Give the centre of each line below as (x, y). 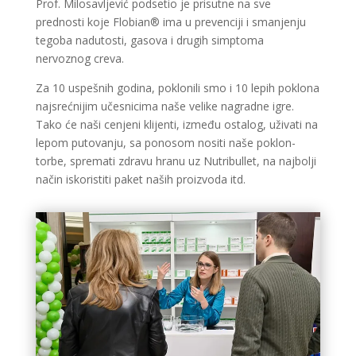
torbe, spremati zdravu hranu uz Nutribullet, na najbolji (176, 161)
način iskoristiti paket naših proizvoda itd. (140, 179)
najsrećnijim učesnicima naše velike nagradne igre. (164, 106)
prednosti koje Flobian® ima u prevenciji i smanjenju (170, 21)
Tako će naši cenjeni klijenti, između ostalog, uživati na (176, 124)
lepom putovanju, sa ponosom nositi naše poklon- (165, 142)
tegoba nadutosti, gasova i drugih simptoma (149, 40)
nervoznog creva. (79, 58)
